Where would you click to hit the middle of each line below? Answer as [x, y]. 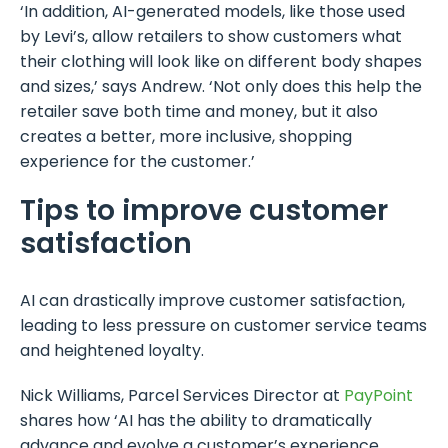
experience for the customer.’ [137, 162]
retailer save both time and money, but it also [199, 112]
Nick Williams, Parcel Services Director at [182, 396]
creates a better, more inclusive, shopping [186, 137]
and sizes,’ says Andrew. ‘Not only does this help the [221, 87]
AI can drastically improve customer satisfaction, [212, 301]
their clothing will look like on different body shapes [221, 62]
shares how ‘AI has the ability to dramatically [196, 421]
